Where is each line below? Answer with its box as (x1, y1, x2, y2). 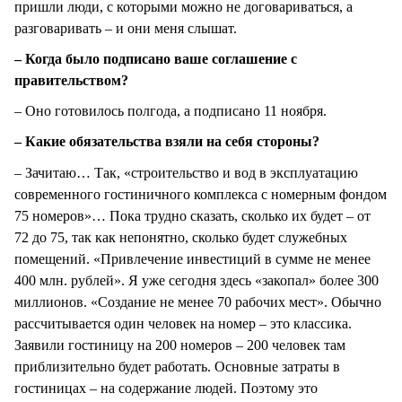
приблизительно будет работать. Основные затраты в (14, 358, 340, 374)
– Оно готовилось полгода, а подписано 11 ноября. (14, 103, 327, 119)
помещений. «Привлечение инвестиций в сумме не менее (14, 250, 371, 267)
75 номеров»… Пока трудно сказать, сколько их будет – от (14, 207, 371, 223)
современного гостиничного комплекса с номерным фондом (14, 186, 387, 202)
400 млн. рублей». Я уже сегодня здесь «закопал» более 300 (14, 272, 379, 288)
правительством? (14, 73, 128, 89)
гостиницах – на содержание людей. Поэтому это (14, 380, 318, 396)
